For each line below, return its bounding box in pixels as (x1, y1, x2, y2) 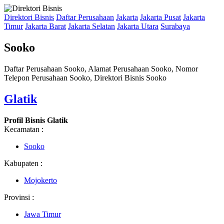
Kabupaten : (4, 158, 42, 167)
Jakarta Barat (25, 22, 66, 30)
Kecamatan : (4, 124, 43, 133)
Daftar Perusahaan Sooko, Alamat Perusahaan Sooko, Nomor (4, 64, 198, 73)
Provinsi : (4, 192, 34, 201)
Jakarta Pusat (140, 13, 181, 21)
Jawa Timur (24, 209, 61, 218)
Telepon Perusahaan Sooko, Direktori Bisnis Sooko (4, 73, 166, 82)
